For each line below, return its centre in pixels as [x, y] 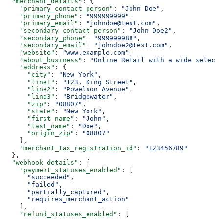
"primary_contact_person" [59, 8]
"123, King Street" [98, 82]
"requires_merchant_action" [66, 199]
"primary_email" [41, 23]
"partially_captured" [55, 192]
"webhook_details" [41, 162]
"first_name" [39, 118]
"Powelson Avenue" [96, 89]
